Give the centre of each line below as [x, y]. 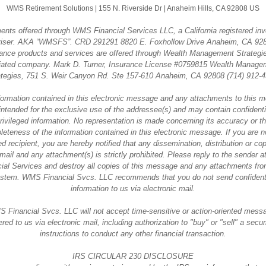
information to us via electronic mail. [133, 189]
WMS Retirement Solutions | [53, 8]
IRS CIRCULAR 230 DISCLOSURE [133, 256]
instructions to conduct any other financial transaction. [133, 234]
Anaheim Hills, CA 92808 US [213, 8]
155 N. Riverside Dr [130, 8]
